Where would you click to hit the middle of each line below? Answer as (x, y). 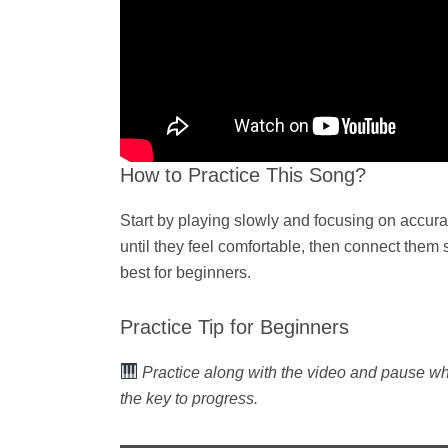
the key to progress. (189, 398)
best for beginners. (185, 272)
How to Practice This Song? (243, 174)
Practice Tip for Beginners (234, 326)
